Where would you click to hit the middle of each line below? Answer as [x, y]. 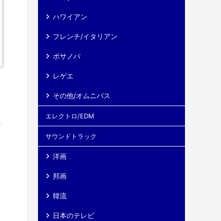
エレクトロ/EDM [70, 116]
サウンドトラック [71, 136]
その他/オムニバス [82, 95]
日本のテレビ [74, 215]
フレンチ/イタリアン [85, 36]
